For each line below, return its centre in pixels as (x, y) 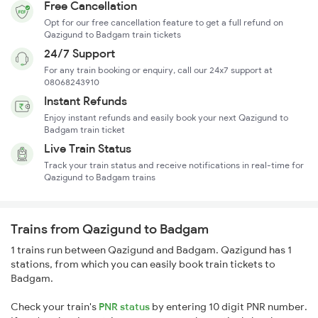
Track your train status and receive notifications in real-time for (174, 165)
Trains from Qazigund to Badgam (110, 229)
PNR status (124, 307)
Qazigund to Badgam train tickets (113, 35)
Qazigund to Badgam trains (100, 177)
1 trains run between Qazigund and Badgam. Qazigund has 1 (151, 250)
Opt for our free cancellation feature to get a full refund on (164, 23)
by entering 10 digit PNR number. (229, 307)
